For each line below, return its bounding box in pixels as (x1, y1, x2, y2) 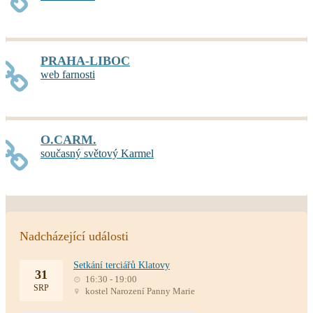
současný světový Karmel (41, 147, 154, 159)
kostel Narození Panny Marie (83, 285, 195, 296)
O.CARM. (41, 132, 96, 147)
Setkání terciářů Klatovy (73, 259, 170, 270)
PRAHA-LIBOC (41, 53, 130, 68)
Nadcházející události (20, 228, 129, 243)
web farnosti (41, 68, 95, 80)
